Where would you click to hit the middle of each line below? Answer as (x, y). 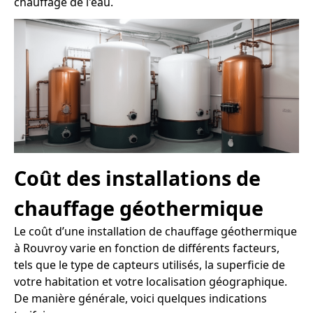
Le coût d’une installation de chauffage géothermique (155, 231)
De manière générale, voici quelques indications (140, 298)
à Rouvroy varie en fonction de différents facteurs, (147, 248)
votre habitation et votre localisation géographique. (151, 281)
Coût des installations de (137, 177)
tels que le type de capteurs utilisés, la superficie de (150, 264)
